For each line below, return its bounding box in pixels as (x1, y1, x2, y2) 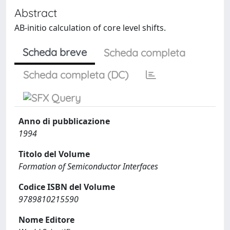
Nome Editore (18, 214, 74, 225)
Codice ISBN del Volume (18, 181, 115, 193)
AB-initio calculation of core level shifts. (14, 22, 166, 33)
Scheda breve (23, 46, 87, 59)
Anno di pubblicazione (18, 116, 110, 127)
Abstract (14, 6, 57, 20)
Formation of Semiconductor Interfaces (18, 161, 158, 172)
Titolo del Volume (18, 148, 90, 160)
